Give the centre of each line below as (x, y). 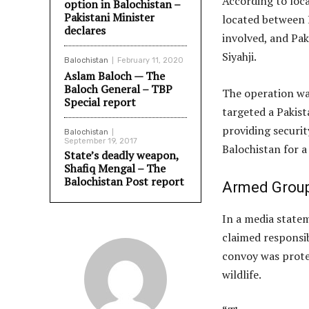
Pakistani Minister (109, 17)
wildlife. (242, 275)
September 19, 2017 (101, 141)
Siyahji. (239, 57)
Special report (100, 102)
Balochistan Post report (124, 181)
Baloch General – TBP (118, 89)
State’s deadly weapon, (121, 155)
